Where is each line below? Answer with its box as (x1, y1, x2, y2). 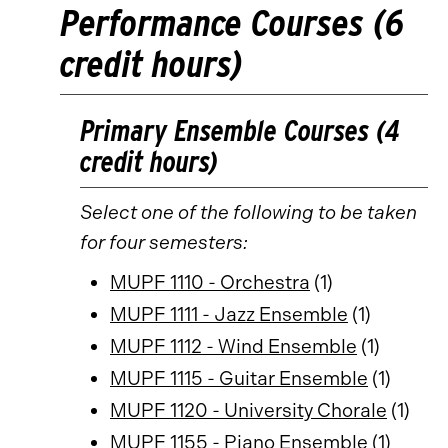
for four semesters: (80, 231, 248, 254)
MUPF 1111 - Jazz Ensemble (110, 303, 348, 326)
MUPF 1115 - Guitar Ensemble (110, 367, 368, 390)
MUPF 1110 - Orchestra (110, 271, 310, 294)
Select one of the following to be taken (80, 201, 417, 224)
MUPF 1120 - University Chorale (110, 399, 387, 422)
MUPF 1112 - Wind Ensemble (110, 335, 357, 358)
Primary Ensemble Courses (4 (80, 113, 400, 148)
